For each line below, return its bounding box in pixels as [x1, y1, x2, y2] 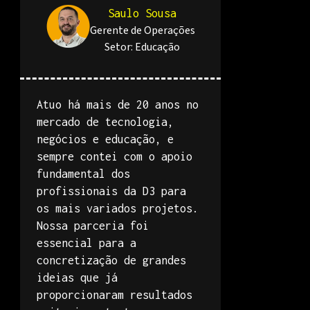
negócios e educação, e [37, 133, 174, 145]
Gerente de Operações [89, 23, 195, 38]
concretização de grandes [37, 254, 186, 266]
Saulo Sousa [108, 7, 176, 19]
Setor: [104, 39, 135, 55]
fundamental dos [37, 167, 130, 180]
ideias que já [37, 271, 118, 284]
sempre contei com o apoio [37, 150, 192, 163]
